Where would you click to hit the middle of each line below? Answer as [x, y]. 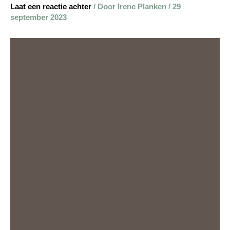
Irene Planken [143, 7]
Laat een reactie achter [51, 7]
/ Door [106, 7]
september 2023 [39, 17]
